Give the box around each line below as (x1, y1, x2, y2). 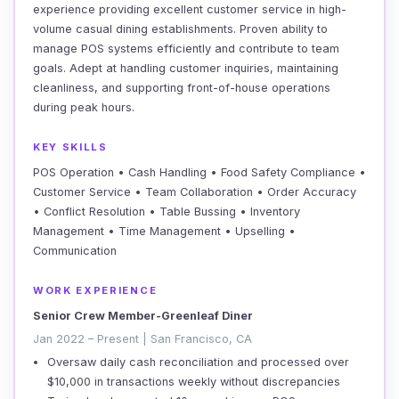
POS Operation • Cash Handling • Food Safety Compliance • (33, 166, 366, 179)
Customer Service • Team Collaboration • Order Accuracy (33, 185, 356, 199)
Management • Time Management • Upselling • (33, 224, 296, 238)
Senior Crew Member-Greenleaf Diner (33, 309, 253, 322)
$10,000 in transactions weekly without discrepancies (47, 375, 340, 388)
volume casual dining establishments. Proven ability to (33, 22, 328, 36)
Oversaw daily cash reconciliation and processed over (47, 355, 349, 369)
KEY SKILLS (33, 141, 108, 153)
